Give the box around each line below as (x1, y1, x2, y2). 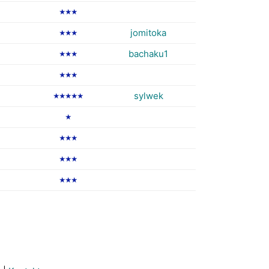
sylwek (133, 90, 163, 101)
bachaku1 (128, 48, 169, 59)
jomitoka (130, 27, 167, 38)
